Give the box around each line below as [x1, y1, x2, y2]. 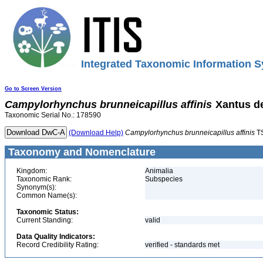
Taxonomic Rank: [16, 175, 72, 183]
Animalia [145, 167, 173, 175]
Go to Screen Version [5, 86, 62, 92]
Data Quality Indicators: [16, 232, 95, 241]
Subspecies [145, 175, 183, 183]
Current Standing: [16, 216, 73, 224]
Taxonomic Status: [16, 208, 79, 216]
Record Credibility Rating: [16, 241, 99, 249]
